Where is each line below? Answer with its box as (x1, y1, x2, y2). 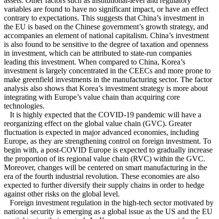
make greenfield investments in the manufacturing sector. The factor (4, 75, 212, 84)
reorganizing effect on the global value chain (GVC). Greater (4, 119, 192, 128)
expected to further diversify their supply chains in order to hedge (4, 181, 204, 190)
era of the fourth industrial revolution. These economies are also (4, 172, 199, 181)
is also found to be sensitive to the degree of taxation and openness (4, 40, 208, 49)
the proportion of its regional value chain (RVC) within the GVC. (4, 154, 205, 163)
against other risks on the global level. (4, 190, 122, 198)
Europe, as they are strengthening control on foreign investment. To (4, 137, 211, 146)
